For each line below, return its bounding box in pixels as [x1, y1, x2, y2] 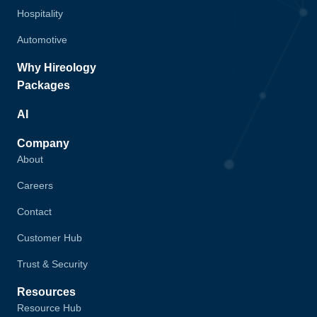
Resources [17, 285, 76, 298]
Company [17, 137, 69, 149]
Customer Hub [17, 231, 82, 243]
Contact [17, 205, 52, 217]
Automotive [17, 33, 67, 45]
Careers [17, 179, 53, 191]
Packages [17, 79, 70, 91]
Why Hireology [17, 61, 96, 74]
